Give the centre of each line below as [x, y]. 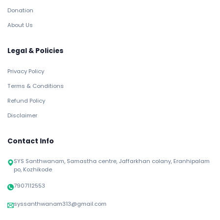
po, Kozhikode [33, 169]
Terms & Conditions [36, 86]
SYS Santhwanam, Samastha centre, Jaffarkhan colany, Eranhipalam [112, 161]
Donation [20, 10]
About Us [20, 25]
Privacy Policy [26, 71]
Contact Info [31, 141]
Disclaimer [22, 115]
